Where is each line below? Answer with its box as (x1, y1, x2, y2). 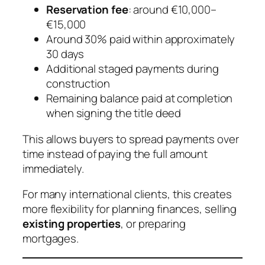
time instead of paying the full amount (22, 146, 208, 161)
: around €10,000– (128, 2, 216, 18)
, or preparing (121, 216, 186, 232)
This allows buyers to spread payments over (22, 131, 239, 147)
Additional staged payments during (46, 61, 219, 77)
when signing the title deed (46, 105, 182, 121)
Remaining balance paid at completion (46, 91, 233, 106)
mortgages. (22, 231, 79, 247)
